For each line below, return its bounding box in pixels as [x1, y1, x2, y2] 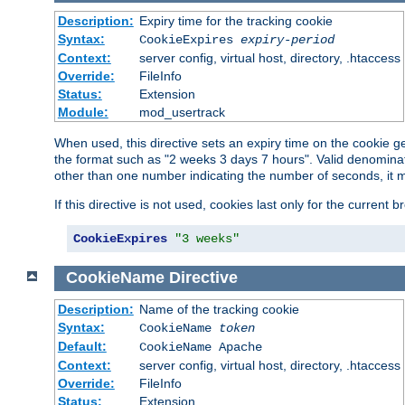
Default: [57, 339, 107, 354]
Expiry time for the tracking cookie [138, 13, 333, 28]
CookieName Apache [138, 340, 262, 355]
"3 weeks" [174, 231, 240, 246]
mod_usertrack [138, 104, 225, 119]
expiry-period [240, 32, 334, 47]
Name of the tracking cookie [138, 302, 299, 317]
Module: [57, 104, 108, 119]
